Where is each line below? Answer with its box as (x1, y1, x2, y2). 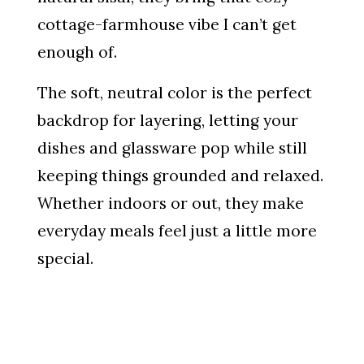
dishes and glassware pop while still (37, 138, 307, 158)
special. (37, 249, 93, 268)
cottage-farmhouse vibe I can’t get (37, 15, 297, 34)
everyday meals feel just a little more (37, 221, 317, 240)
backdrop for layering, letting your (37, 110, 298, 130)
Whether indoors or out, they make (37, 193, 304, 213)
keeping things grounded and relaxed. (37, 166, 323, 185)
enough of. (37, 42, 117, 62)
